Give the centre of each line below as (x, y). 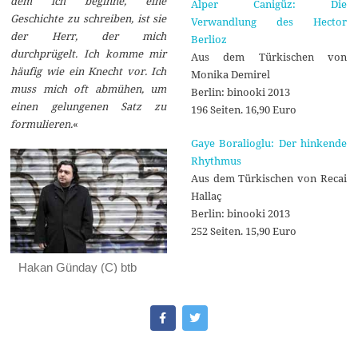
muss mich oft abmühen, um (89, 89)
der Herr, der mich (89, 36)
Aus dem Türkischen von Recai (268, 179)
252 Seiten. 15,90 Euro (243, 231)
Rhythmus (216, 161)
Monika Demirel (230, 75)
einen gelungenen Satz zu (89, 107)
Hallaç (206, 196)
